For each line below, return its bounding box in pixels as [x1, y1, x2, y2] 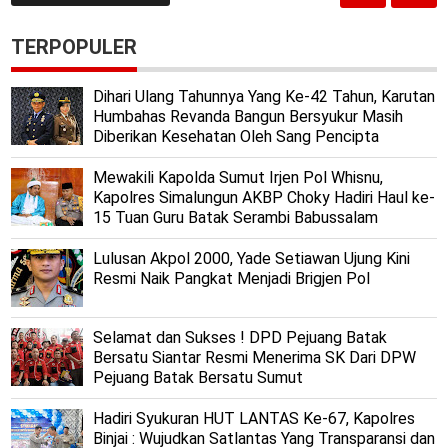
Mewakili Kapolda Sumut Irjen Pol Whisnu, [93, 167, 384, 187]
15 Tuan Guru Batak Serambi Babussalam [93, 207, 379, 227]
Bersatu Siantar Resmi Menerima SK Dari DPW [93, 347, 417, 367]
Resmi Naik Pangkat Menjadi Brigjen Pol [93, 268, 371, 288]
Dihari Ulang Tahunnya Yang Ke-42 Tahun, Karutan [93, 86, 436, 106]
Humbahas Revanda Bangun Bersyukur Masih [93, 106, 404, 126]
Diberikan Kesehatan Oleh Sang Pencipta [93, 126, 380, 146]
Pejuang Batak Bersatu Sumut [93, 367, 304, 387]
